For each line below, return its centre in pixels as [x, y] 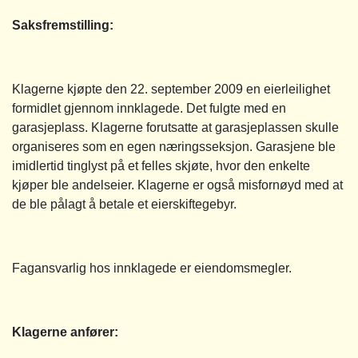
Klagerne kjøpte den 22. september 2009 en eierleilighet [171, 89]
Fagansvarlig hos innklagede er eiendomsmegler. [152, 268]
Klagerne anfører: [65, 332]
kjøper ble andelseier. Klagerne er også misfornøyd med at [177, 185]
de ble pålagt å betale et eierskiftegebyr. [124, 204]
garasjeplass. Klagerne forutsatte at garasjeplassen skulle [175, 127]
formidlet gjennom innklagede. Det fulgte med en [149, 108]
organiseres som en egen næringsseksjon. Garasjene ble [174, 146]
